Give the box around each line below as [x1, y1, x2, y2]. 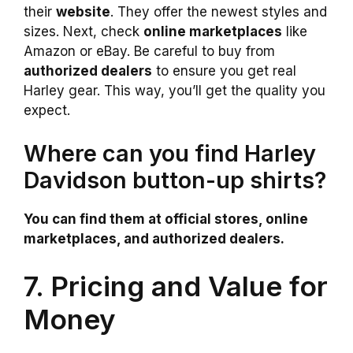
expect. [24, 102, 70, 118]
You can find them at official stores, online [24, 211, 308, 228]
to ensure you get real [152, 62, 296, 79]
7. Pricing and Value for [24, 269, 328, 303]
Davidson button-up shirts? [24, 166, 326, 195]
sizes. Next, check [24, 23, 143, 39]
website [56, 3, 110, 20]
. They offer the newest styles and [110, 3, 327, 20]
